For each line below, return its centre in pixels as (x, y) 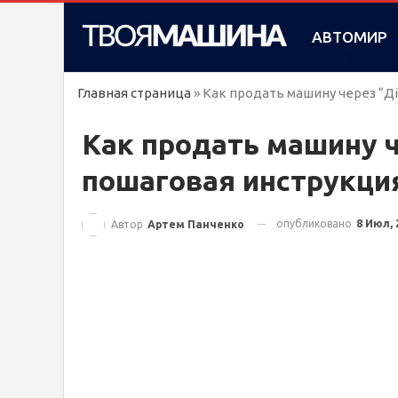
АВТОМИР (349, 37)
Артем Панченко (196, 224)
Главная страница (134, 93)
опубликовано (315, 223)
